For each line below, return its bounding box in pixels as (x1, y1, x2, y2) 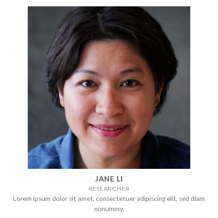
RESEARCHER (88, 185, 130, 193)
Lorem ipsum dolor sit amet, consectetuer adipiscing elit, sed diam (13, 194, 205, 202)
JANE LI (94, 174, 124, 183)
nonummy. (94, 204, 124, 213)
